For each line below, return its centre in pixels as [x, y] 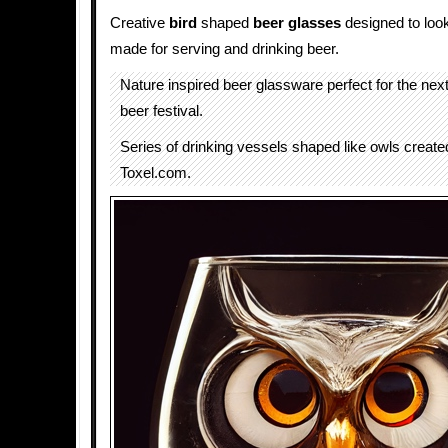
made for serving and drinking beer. [224, 49]
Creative [139, 23]
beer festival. [161, 111]
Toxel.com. [155, 173]
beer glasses [297, 23]
